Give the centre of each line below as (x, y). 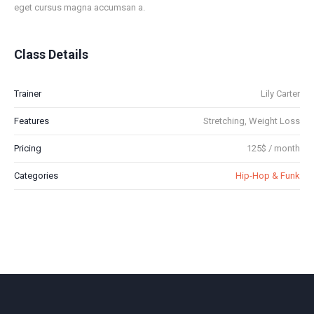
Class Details (51, 55)
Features (32, 121)
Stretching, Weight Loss (252, 121)
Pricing (28, 149)
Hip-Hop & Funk (268, 176)
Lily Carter (280, 94)
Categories (36, 176)
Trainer (28, 94)
